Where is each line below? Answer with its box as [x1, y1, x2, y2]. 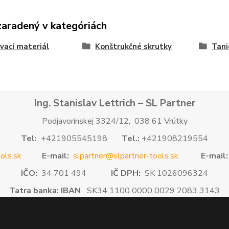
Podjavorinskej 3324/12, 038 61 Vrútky [41, 116, 188, 127]
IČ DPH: [111, 168, 141, 179]
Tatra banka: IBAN [9, 185, 81, 196]
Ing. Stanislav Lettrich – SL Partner [34, 97, 195, 110]
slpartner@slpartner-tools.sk [73, 150, 178, 162]
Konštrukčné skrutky [95, 41, 172, 52]
